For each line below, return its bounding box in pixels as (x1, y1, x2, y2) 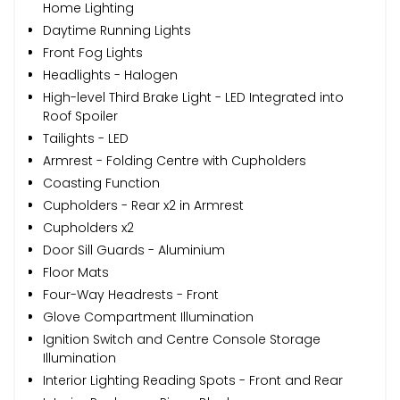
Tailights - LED (43, 129, 129, 147)
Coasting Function (43, 173, 160, 192)
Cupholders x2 (43, 218, 134, 237)
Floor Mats (43, 262, 109, 281)
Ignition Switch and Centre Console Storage (43, 329, 321, 348)
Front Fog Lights (43, 43, 143, 62)
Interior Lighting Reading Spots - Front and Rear (43, 371, 343, 389)
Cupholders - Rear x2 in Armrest (43, 196, 244, 214)
